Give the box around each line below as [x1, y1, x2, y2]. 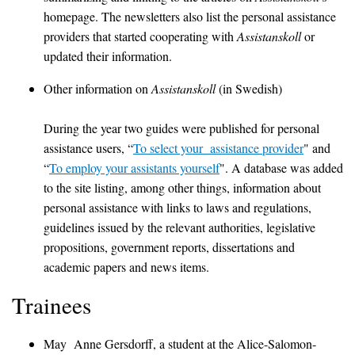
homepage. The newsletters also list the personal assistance [44, 7, 336, 25]
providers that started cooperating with [44, 27, 237, 44]
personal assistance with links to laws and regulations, [44, 198, 311, 216]
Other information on [44, 79, 151, 97]
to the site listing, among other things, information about [44, 178, 321, 196]
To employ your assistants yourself [49, 158, 219, 176]
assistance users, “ [44, 139, 133, 156]
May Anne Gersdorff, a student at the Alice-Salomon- [44, 334, 316, 352]
